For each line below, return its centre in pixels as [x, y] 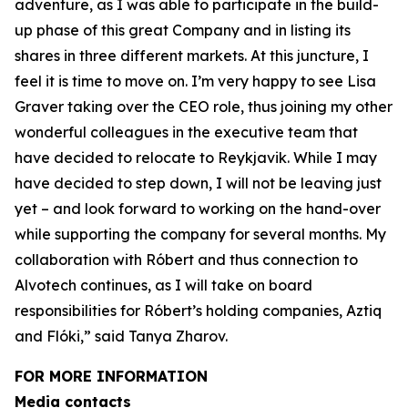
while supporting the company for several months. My [200, 234]
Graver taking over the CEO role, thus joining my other [204, 107]
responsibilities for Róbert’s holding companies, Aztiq [198, 311]
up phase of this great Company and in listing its [183, 30]
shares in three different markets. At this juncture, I [192, 56]
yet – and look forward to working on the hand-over [198, 209]
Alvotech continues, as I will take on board [163, 285]
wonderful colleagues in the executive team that [186, 132]
